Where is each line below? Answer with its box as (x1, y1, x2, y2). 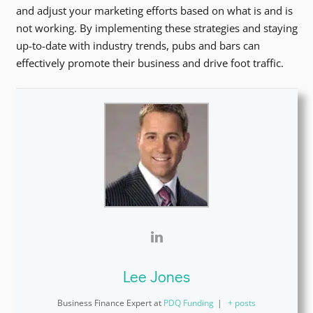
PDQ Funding (163, 296, 214, 309)
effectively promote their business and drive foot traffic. (15, 56, 284, 71)
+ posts (228, 296, 256, 309)
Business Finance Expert (57, 296, 152, 309)
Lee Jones (123, 265, 190, 286)
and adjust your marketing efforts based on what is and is (15, 3, 293, 18)
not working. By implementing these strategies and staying (15, 21, 298, 36)
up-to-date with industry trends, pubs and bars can (15, 38, 260, 53)
